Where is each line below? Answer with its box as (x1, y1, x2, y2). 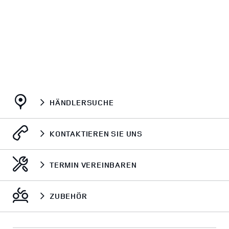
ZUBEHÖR (50, 191, 87, 202)
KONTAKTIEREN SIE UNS (50, 128, 143, 140)
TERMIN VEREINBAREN (50, 159, 137, 171)
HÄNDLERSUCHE (50, 97, 114, 108)
